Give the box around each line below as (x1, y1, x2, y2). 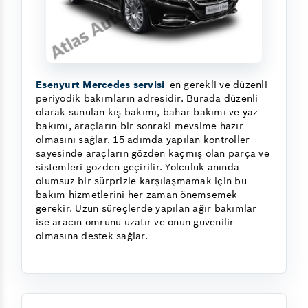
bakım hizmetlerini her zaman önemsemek (36, 188, 238, 201)
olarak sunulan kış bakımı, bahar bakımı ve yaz (36, 106, 258, 119)
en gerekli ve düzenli (166, 78, 267, 91)
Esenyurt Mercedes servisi (36, 78, 165, 91)
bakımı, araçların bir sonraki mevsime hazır (36, 120, 243, 133)
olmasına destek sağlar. (36, 230, 148, 243)
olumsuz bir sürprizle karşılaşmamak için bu (36, 175, 247, 188)
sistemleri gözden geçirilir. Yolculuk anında (36, 161, 239, 174)
